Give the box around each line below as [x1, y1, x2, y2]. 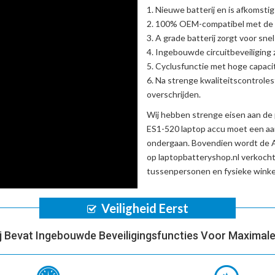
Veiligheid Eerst [101, 200, 188, 215]
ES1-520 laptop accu [147, 123, 225, 134]
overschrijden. [147, 88, 201, 99]
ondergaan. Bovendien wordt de [147, 137, 271, 148]
